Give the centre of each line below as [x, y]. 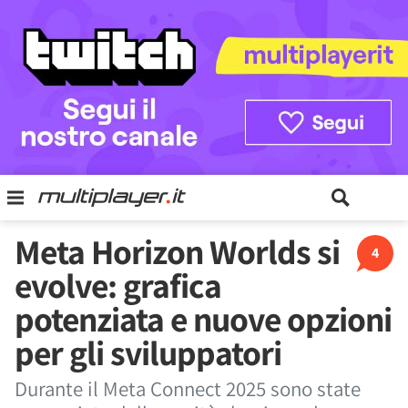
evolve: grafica [118, 285]
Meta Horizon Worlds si [177, 251]
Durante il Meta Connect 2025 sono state [188, 389]
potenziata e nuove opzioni [203, 319]
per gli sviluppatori [148, 352]
